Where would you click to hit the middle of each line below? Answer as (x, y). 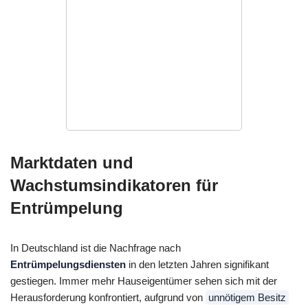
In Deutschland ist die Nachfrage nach (96, 248)
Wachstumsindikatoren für (114, 186)
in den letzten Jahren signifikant (197, 265)
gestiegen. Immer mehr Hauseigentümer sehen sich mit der (144, 281)
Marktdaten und (72, 163)
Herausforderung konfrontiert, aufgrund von (108, 298)
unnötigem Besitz (247, 298)
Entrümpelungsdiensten (68, 265)
